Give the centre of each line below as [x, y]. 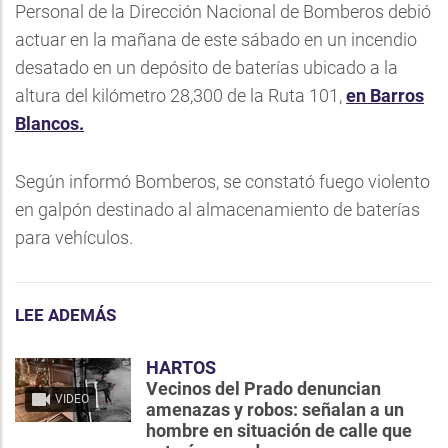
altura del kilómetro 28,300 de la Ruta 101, [180, 95]
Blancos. [49, 123]
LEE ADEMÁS [65, 315]
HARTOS [181, 367]
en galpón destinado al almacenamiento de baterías [217, 209]
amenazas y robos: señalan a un [275, 409]
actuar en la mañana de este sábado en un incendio [216, 39]
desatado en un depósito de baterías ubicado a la [206, 67]
